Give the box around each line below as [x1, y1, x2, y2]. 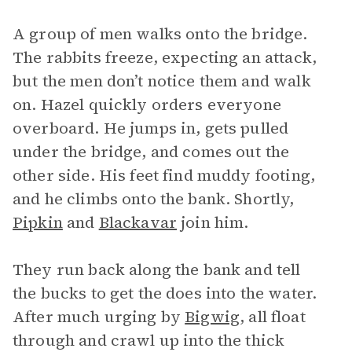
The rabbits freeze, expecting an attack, [13, 46, 317, 68]
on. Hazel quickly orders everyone [13, 93, 281, 115]
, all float [240, 306, 306, 328]
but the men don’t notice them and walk [13, 70, 311, 92]
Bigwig [185, 306, 240, 328]
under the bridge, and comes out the [13, 141, 290, 163]
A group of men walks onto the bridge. [13, 23, 308, 45]
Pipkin [13, 211, 63, 233]
